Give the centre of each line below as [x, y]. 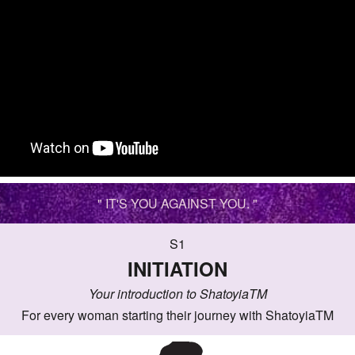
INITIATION [177, 269]
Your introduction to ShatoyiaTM [177, 294]
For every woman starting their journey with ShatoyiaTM [177, 315]
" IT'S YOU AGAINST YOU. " [177, 203]
